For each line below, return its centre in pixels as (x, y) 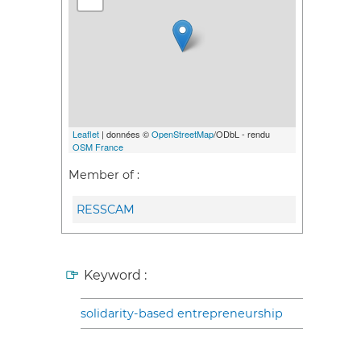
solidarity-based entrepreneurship (182, 314)
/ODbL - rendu (242, 134)
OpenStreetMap (183, 134)
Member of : (104, 174)
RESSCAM (106, 210)
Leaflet (86, 134)
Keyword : (115, 276)
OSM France (98, 147)
